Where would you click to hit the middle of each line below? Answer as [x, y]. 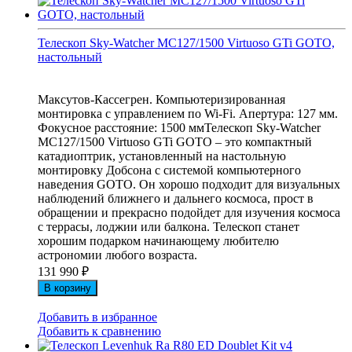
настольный [70, 57]
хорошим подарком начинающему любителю [158, 241]
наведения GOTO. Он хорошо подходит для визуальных [189, 185]
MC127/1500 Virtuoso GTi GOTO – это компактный [175, 142]
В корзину [68, 288]
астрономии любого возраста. [117, 255]
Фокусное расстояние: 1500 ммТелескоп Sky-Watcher [179, 128]
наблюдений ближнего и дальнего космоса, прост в [176, 199]
